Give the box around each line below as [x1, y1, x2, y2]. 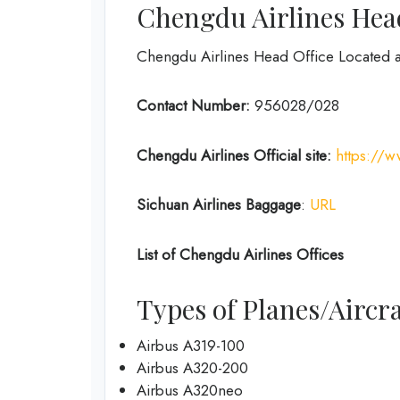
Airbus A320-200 [137, 357, 248, 379]
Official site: [254, 144, 331, 166]
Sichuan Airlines [137, 194, 241, 215]
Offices [296, 243, 344, 265]
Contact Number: [137, 95, 254, 116]
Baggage [246, 194, 301, 215]
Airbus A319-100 [137, 335, 245, 356]
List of [137, 243, 175, 265]
